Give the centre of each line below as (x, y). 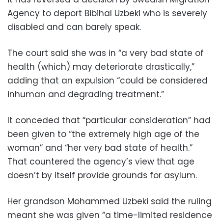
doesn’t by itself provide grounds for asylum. (102, 175)
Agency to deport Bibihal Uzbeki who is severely (107, 13)
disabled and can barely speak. (74, 27)
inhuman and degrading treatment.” (86, 94)
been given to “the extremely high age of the (103, 134)
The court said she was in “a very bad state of (106, 53)
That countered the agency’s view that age (101, 161)
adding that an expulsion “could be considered (108, 80)
